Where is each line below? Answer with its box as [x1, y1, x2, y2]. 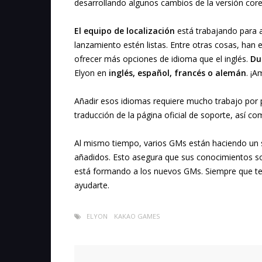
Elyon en [74, 67, 106, 79]
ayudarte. [74, 180, 109, 191]
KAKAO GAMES [114, 212, 160, 221]
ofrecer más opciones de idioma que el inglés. [74, 53, 250, 65]
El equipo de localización [74, 25, 175, 37]
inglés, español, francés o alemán [106, 67, 246, 79]
